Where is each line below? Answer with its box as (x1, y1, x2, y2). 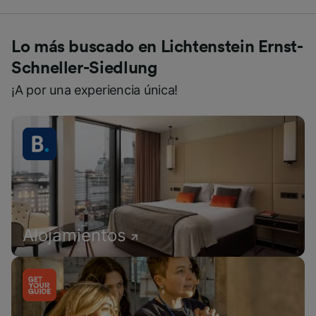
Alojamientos (23, 225, 126, 245)
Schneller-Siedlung (11, 60, 157, 77)
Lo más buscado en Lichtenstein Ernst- (11, 39, 303, 56)
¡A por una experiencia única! (11, 83, 178, 97)
